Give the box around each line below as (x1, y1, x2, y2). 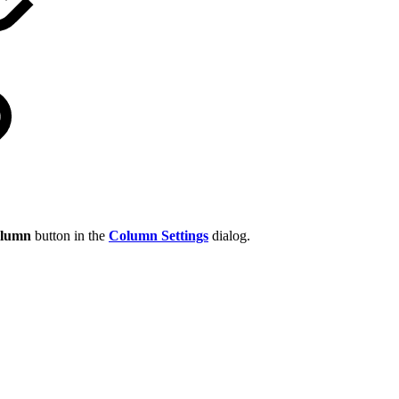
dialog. (208, 227, 250, 243)
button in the (31, 227, 109, 243)
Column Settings (109, 227, 208, 243)
